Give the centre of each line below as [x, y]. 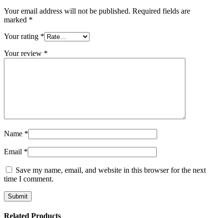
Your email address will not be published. [67, 11]
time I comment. [29, 179]
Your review [24, 53]
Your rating [22, 36]
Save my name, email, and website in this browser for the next [111, 170]
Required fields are [161, 11]
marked [16, 19]
